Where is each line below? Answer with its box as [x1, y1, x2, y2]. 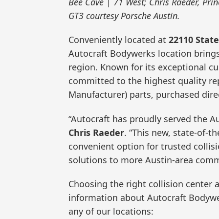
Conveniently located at [68, 34, 169, 46]
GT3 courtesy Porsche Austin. [68, 9, 180, 22]
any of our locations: [68, 205, 153, 218]
